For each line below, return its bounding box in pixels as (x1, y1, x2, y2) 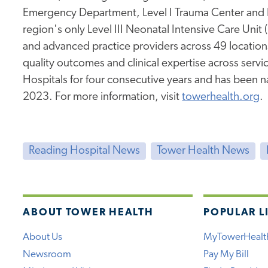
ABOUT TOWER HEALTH (23, 208, 154, 218)
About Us (23, 232, 63, 243)
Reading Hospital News (28, 145, 140, 157)
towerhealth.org (182, 92, 260, 103)
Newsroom (23, 249, 72, 260)
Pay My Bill (203, 249, 249, 260)
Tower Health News (156, 145, 249, 157)
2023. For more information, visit (23, 92, 182, 103)
